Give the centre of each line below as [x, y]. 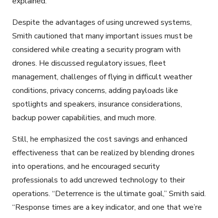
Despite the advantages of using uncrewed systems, [102, 22]
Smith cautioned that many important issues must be [102, 36]
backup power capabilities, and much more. [84, 118]
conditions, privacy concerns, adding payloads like [95, 90]
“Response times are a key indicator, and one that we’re [107, 207]
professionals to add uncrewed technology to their [99, 180]
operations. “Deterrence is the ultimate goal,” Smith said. [109, 193]
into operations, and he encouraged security [86, 166]
